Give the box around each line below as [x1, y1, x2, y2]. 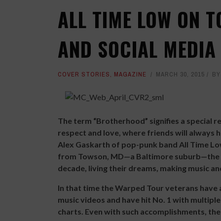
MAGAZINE [114, 70, 147, 78]
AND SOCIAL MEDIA [58, 34, 216, 64]
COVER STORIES [58, 70, 110, 78]
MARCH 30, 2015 [156, 70, 205, 78]
